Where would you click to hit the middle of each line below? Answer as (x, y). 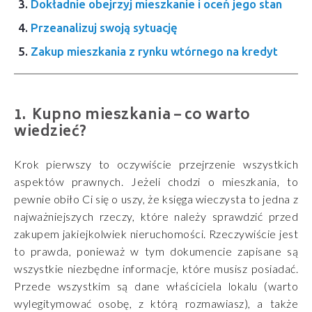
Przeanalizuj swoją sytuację (104, 27)
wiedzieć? (50, 132)
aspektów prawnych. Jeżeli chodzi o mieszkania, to (156, 181)
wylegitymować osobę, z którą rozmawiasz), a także (156, 303)
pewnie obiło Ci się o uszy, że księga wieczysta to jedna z (156, 198)
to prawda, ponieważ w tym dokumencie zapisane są (156, 251)
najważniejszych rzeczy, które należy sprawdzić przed (156, 216)
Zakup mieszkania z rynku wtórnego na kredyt (154, 51)
